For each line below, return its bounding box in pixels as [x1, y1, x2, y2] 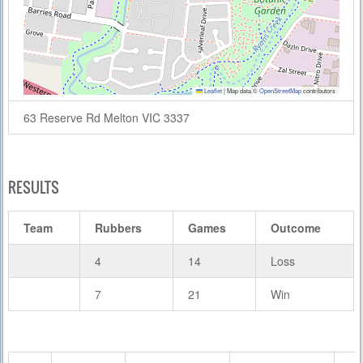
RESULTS [8, 177, 60, 199]
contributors [301, 85, 335, 95]
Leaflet [202, 85, 222, 95]
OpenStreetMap [258, 85, 301, 95]
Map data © [224, 85, 259, 95]
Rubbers [94, 219, 142, 236]
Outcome [270, 219, 321, 236]
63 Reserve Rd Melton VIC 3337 [23, 109, 190, 126]
